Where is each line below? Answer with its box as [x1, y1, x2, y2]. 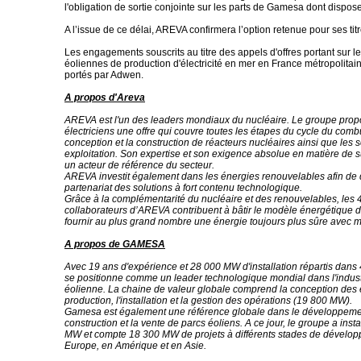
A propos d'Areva [64, 92, 145, 103]
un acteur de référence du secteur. [64, 160, 214, 171]
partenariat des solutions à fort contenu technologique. [64, 182, 302, 193]
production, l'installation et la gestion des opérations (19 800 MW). [64, 295, 352, 306]
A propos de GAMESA [64, 239, 165, 250]
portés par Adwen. [64, 69, 143, 81]
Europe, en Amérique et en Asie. [64, 340, 206, 351]
